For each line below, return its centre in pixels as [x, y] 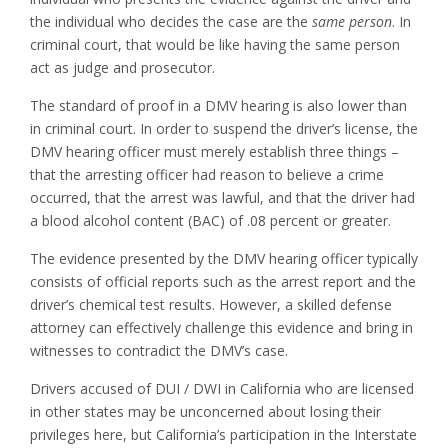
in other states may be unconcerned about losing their [205, 412]
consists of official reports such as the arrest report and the [223, 282]
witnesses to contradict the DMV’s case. [159, 351]
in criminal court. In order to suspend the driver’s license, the [224, 129]
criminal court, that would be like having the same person [215, 45]
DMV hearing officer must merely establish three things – [214, 152]
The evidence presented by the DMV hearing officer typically [224, 259]
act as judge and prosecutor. [122, 68]
